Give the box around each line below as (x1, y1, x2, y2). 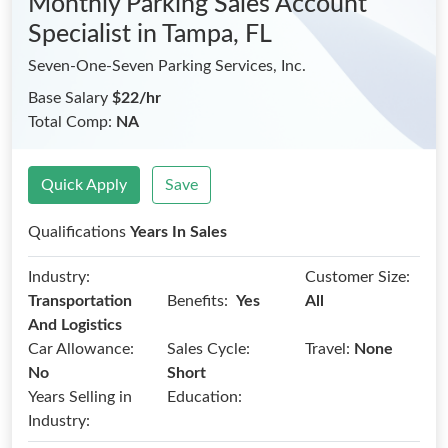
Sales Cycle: (166, 341, 250, 357)
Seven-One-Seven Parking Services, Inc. (28, 58, 306, 74)
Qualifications (28, 224, 130, 240)
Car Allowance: (28, 341, 134, 357)
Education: (166, 389, 242, 405)
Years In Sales (130, 224, 227, 240)
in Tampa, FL (137, 22, 272, 47)
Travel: (305, 341, 351, 357)
